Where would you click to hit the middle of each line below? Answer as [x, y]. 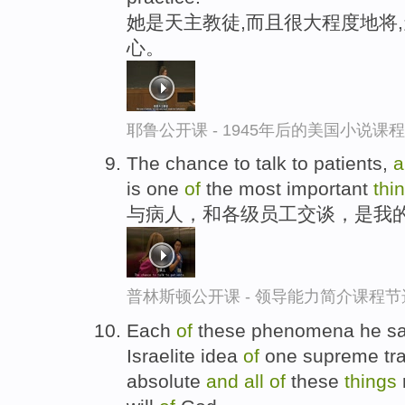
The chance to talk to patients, [260, 164]
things [371, 381]
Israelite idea [185, 356]
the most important [287, 189]
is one [155, 189]
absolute [166, 381]
